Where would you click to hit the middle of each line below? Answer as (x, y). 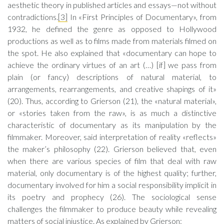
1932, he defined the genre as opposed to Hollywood (112, 29)
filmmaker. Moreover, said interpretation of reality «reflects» (112, 137)
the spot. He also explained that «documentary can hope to (112, 53)
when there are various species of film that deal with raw (112, 161)
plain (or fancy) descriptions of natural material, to (112, 77)
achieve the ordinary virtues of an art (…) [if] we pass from (112, 65)
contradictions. (33, 17)
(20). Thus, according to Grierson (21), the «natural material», (112, 101)
